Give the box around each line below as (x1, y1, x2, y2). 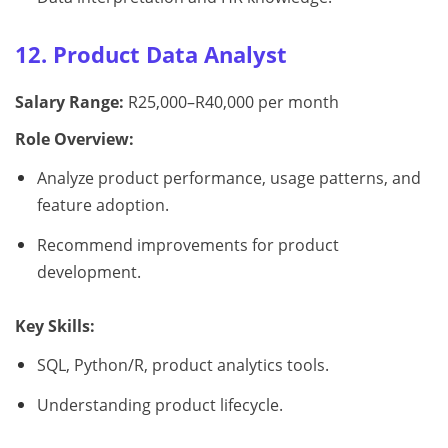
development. (36, 260, 141, 283)
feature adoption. (36, 194, 169, 217)
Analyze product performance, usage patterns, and (36, 167, 421, 190)
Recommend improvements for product (36, 233, 339, 256)
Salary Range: (15, 91, 124, 114)
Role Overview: (15, 128, 134, 151)
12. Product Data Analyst (15, 40, 287, 70)
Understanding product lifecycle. (36, 393, 283, 416)
